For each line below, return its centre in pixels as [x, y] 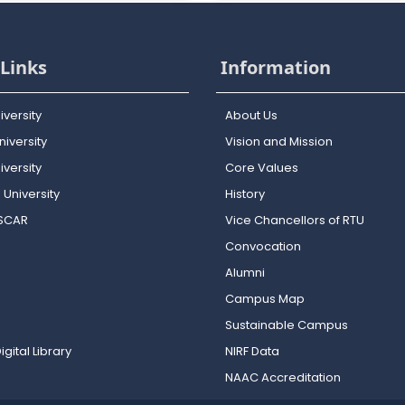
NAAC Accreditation [283, 377]
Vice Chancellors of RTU [295, 220]
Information [273, 67]
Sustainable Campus [287, 325]
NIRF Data [252, 351]
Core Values [262, 168]
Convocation [263, 246]
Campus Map [265, 299]
